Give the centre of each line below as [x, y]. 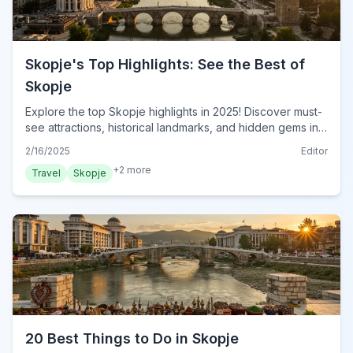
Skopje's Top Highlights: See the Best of [165, 65]
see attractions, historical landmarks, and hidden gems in [172, 128]
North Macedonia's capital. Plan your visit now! [146, 143]
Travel [46, 173]
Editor [314, 151]
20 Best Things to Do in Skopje [132, 339]
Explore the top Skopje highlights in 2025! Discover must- [174, 112]
